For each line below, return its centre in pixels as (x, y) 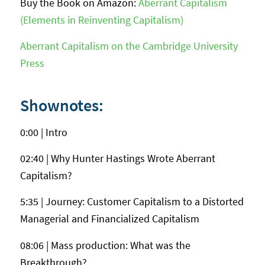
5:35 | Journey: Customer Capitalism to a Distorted (132, 202)
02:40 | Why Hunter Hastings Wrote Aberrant (117, 158)
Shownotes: (62, 106)
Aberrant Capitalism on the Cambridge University (129, 46)
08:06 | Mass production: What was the (105, 245)
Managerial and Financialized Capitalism (109, 219)
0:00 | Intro (43, 132)
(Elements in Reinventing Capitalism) (101, 20)
